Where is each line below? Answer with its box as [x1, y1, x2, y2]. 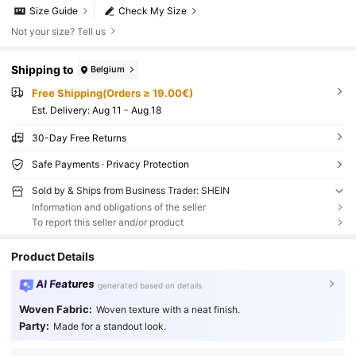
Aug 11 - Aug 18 [91, 104, 161, 117]
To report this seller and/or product [31, 216, 184, 229]
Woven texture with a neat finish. [95, 303, 240, 315]
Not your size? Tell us [11, 25, 106, 37]
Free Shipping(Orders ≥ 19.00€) [31, 86, 193, 99]
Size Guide [29, 5, 79, 17]
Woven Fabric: [18, 302, 92, 315]
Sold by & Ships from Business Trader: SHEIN [31, 184, 230, 197]
